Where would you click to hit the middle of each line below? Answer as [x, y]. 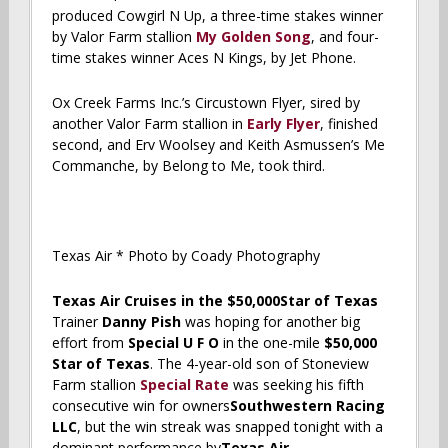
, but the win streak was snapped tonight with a [229, 426]
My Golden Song [253, 36]
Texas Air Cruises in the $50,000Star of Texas [214, 300]
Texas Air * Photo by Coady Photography [185, 255]
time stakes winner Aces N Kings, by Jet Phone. [203, 57]
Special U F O [173, 342]
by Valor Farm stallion [123, 36]
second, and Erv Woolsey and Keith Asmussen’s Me [218, 144]
